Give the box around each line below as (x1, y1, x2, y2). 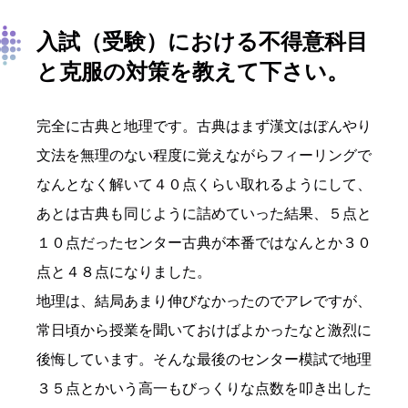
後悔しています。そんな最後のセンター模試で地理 (36, 352, 372, 368)
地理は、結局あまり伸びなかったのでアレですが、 (36, 293, 372, 310)
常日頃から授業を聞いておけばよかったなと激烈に (36, 322, 372, 339)
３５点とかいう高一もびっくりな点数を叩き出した (36, 381, 372, 397)
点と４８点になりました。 (36, 264, 211, 280)
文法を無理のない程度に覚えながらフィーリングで (36, 148, 372, 164)
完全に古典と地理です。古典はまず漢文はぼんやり (36, 118, 372, 135)
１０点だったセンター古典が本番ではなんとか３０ (36, 235, 372, 251)
